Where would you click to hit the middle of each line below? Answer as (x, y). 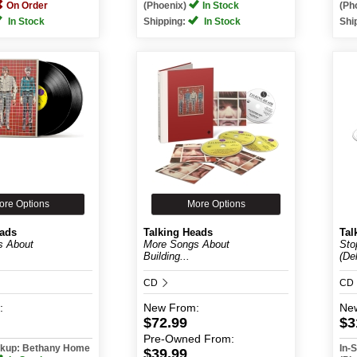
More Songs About (186, 244)
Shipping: (166, 22)
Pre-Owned (172, 339)
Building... (167, 256)
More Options (216, 204)
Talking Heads (178, 232)
